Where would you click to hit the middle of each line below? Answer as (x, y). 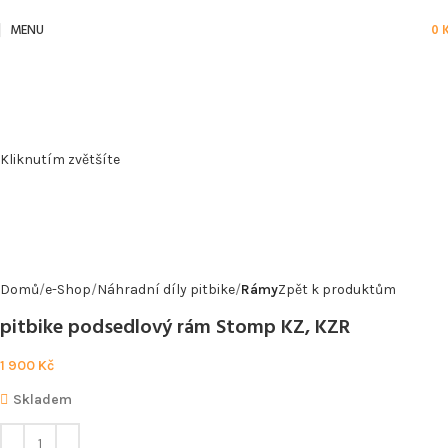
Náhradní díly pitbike (166, 289)
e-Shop (68, 289)
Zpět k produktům (337, 289)
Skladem (42, 399)
